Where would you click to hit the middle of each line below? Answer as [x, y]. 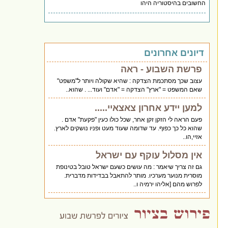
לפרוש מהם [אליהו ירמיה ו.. [168, 184]
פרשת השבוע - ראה [162, 69]
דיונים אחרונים [174, 53]
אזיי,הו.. [193, 137]
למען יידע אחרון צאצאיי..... [149, 108]
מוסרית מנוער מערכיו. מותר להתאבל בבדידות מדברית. [133, 175]
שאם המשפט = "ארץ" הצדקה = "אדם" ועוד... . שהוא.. [134, 89]
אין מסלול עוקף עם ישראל [149, 155]
